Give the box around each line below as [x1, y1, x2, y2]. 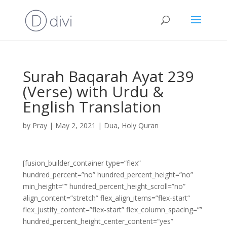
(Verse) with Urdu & [22, 81, 164, 102]
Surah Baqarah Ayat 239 [22, 66, 194, 87]
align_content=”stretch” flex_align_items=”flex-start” [22, 193, 190, 203]
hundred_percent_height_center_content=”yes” [22, 216, 173, 226]
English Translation [22, 96, 161, 117]
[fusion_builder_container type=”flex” [22, 158, 141, 168]
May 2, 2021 [55, 121, 96, 130]
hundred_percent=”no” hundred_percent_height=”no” [22, 170, 193, 179]
